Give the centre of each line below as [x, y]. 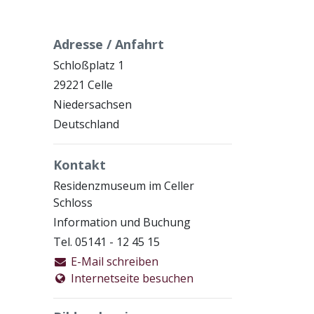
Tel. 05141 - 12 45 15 [107, 242]
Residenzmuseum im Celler [124, 186]
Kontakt [80, 165]
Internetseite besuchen [130, 278]
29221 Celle [83, 85]
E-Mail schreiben [113, 261]
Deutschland [86, 124]
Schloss [73, 203]
